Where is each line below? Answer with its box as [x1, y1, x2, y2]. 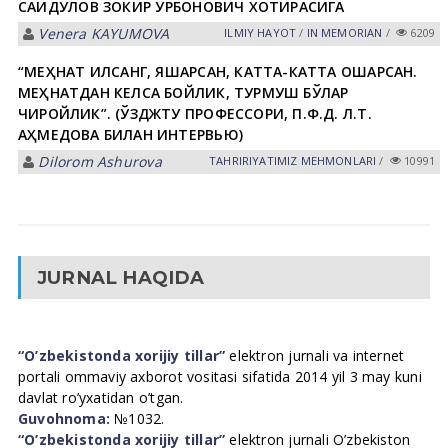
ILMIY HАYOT [224, 25, 297, 40]
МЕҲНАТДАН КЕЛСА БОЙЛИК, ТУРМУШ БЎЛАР [17, 83, 349, 102]
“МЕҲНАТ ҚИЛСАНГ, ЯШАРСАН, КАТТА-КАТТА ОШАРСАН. [17, 62, 418, 81]
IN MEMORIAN [306, 25, 383, 40]
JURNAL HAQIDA [36, 266, 205, 289]
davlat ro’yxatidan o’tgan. [17, 388, 184, 407]
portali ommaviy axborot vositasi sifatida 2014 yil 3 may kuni [17, 367, 422, 386]
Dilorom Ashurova [38, 152, 162, 171]
